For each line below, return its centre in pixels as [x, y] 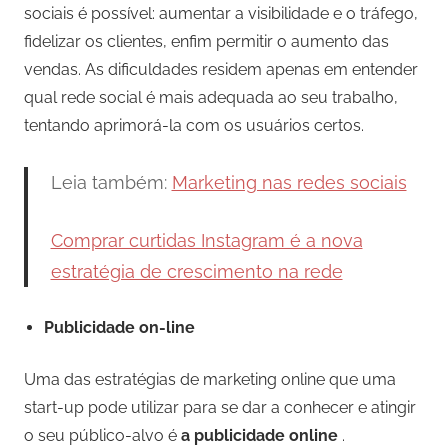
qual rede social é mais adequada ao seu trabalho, [211, 98]
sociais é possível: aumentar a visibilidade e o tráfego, [221, 14]
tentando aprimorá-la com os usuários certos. [194, 126]
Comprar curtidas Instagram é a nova [206, 241]
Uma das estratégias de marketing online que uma [210, 380]
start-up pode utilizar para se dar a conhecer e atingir [220, 408]
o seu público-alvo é [102, 436]
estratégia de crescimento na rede [196, 272]
